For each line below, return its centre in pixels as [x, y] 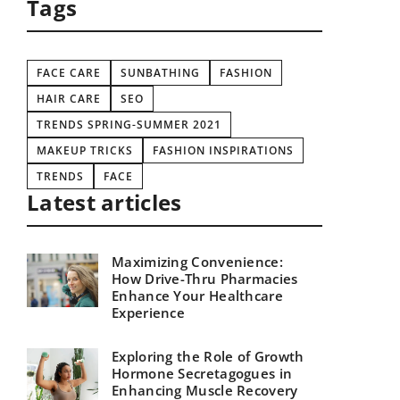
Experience [149, 313]
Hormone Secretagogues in [202, 374]
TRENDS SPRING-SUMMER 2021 [129, 125]
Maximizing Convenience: [197, 262]
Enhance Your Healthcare [197, 296]
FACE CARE [69, 73]
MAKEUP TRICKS [85, 151]
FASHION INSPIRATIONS [223, 151]
